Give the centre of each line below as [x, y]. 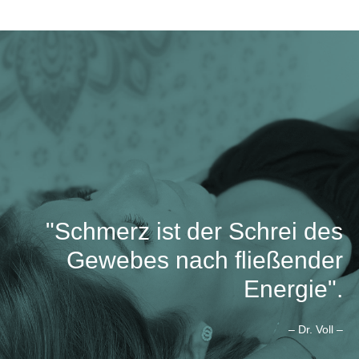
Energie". [293, 288]
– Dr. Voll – [316, 329]
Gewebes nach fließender [205, 260]
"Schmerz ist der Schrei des [194, 231]
